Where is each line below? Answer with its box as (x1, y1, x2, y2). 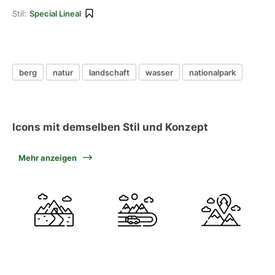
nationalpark (189, 67, 236, 77)
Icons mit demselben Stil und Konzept (12, 121, 208, 133)
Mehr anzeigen (18, 153, 77, 163)
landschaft (89, 67, 130, 77)
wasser (145, 67, 173, 77)
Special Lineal (29, 9, 81, 18)
